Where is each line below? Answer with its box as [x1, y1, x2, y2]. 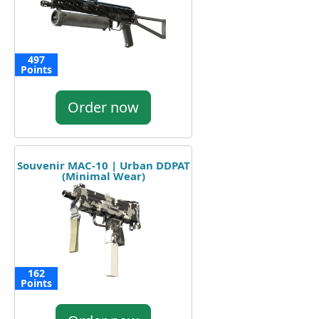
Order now [68, 97, 139, 117]
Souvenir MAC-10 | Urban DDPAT [16, 157, 190, 172]
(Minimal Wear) [61, 168, 145, 183]
